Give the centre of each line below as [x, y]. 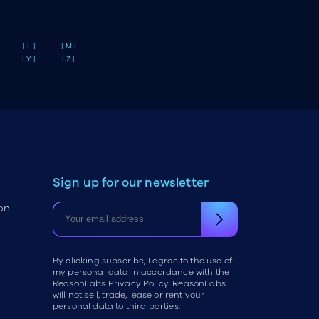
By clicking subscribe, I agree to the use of [142, 260]
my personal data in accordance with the [141, 272]
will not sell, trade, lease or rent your [129, 294]
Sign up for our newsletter [131, 182]
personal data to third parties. [116, 306]
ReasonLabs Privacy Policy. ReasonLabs [139, 283]
